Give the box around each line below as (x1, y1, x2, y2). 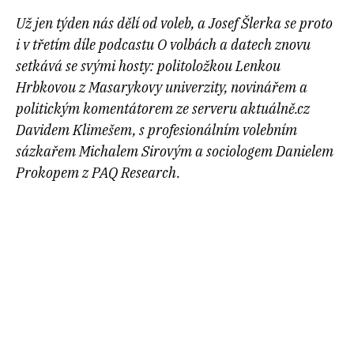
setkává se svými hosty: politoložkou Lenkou (16, 57, 281, 75)
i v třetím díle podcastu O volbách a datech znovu (16, 36, 311, 54)
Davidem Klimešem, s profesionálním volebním (16, 121, 297, 139)
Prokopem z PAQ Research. (16, 164, 183, 182)
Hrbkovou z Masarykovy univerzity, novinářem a (16, 78, 307, 96)
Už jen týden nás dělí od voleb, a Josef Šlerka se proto (16, 14, 333, 32)
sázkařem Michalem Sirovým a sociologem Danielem (16, 142, 333, 160)
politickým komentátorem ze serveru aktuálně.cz (16, 100, 310, 118)
